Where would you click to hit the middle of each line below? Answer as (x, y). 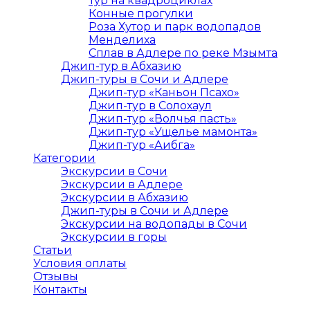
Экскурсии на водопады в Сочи (154, 224)
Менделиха (122, 40)
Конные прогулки (141, 13)
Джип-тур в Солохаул (150, 106)
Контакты (60, 290)
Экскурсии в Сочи (114, 171)
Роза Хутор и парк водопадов (175, 27)
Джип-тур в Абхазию (121, 66)
